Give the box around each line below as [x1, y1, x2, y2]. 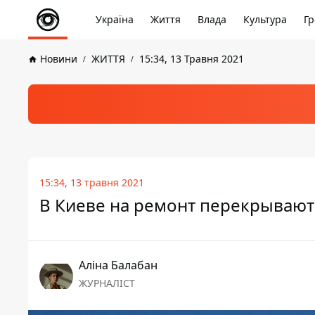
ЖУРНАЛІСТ [79, 276, 135, 290]
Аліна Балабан [79, 257, 157, 273]
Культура [243, 13, 287, 26]
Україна [96, 13, 134, 26]
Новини [40, 52, 77, 65]
